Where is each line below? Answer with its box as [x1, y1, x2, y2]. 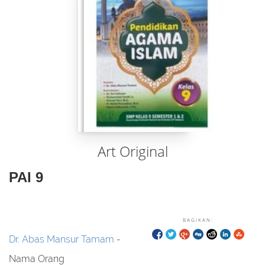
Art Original [97, 141, 168, 161]
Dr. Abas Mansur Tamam [9, 234, 114, 245]
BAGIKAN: [183, 216, 214, 223]
